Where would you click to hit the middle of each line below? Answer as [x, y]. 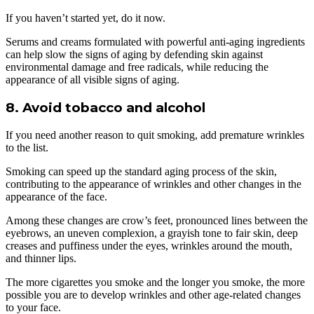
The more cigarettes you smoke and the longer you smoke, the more [155, 282]
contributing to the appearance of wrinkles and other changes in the [153, 184]
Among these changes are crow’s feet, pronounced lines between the [157, 220]
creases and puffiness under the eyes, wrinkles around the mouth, [149, 245]
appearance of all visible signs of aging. [93, 80]
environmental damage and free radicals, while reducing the [137, 67]
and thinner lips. [41, 258]
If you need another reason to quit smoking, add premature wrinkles [155, 135]
